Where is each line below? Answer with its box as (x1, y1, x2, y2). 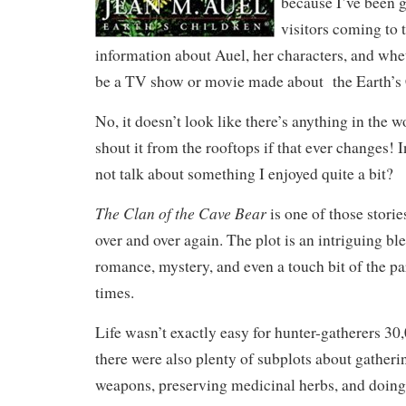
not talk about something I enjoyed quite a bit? (95, 163, 393, 185)
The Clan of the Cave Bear (95, 202, 266, 225)
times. (95, 282, 134, 304)
